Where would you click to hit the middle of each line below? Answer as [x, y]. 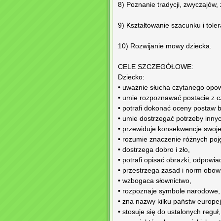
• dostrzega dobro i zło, [154, 150]
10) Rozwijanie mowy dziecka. [165, 46]
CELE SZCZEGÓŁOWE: [156, 67]
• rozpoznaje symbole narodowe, [169, 191]
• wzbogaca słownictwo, [155, 181]
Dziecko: [131, 77]
